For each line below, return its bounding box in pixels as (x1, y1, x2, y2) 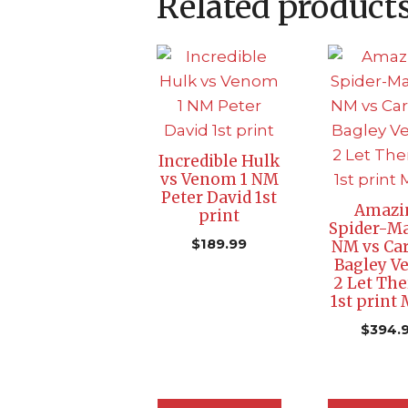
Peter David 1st (161, 188, 278, 208)
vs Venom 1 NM (159, 169, 279, 189)
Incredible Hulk (158, 151, 280, 171)
